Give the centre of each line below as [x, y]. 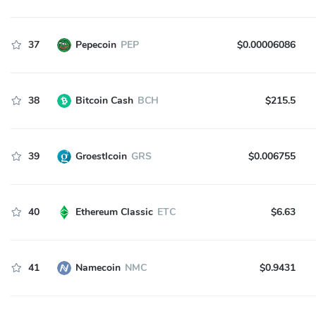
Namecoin [98, 268]
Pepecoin [96, 45]
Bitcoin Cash [104, 101]
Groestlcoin [101, 156]
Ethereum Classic [114, 212]
